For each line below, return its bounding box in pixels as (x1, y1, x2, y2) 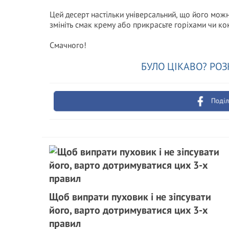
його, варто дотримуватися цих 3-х (49, 203, 208, 217)
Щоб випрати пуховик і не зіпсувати (49, 190, 211, 203)
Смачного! (50, 40, 86, 50)
